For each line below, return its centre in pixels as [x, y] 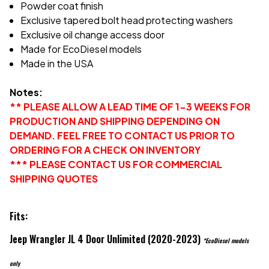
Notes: [26, 92]
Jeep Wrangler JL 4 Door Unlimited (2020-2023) [106, 239]
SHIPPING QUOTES [54, 178]
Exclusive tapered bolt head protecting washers [127, 20]
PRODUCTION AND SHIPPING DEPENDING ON [115, 121]
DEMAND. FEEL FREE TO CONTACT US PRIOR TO [122, 135]
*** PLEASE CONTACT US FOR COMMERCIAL [116, 164]
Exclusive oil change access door [93, 34]
